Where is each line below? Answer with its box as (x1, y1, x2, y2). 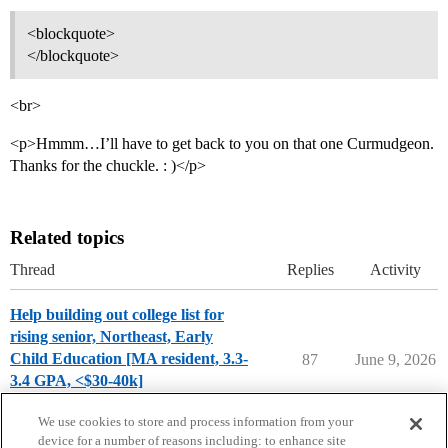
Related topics (10, 227, 124, 249)
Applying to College (10, 397, 139, 415)
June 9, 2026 (355, 351, 436, 369)
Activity (370, 261, 421, 279)
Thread (10, 261, 55, 279)
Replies (286, 261, 334, 279)
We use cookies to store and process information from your (38, 414, 354, 429)
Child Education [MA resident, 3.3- (10, 350, 248, 368)
